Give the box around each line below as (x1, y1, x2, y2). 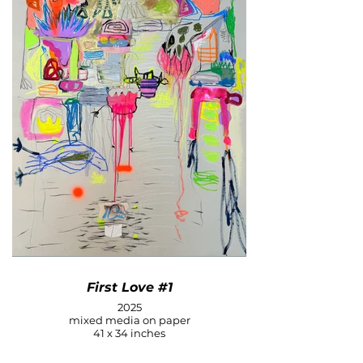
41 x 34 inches (93, 326, 165, 340)
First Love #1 (86, 279, 173, 295)
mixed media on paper (68, 313, 190, 327)
